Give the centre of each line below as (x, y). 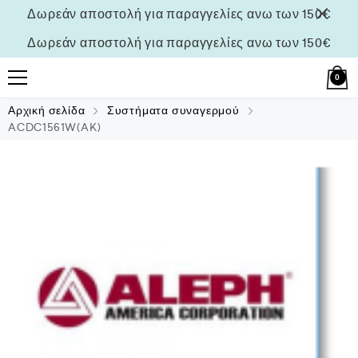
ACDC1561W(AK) (55, 127)
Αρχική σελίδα (47, 110)
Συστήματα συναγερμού (173, 110)
